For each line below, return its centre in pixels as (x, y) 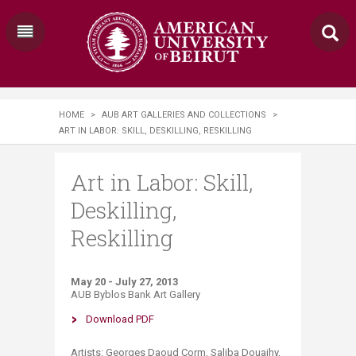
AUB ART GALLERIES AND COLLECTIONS (184, 115)
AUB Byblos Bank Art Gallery (135, 294)
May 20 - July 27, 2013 (124, 282)
